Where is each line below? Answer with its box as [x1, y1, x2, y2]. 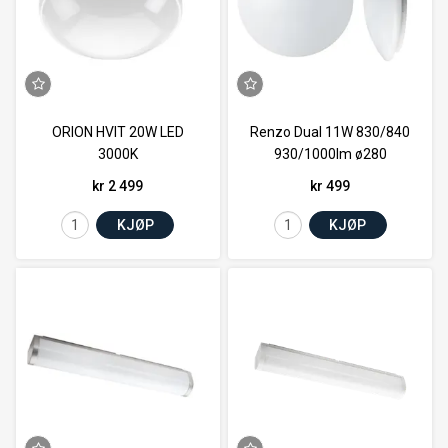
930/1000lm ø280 [273, 146, 387, 163]
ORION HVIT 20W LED [51, 124, 184, 141]
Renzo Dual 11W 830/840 [250, 124, 411, 141]
